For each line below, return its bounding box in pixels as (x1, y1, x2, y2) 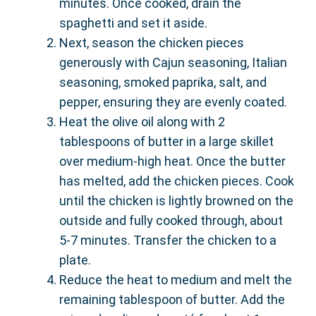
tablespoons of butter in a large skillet (59, 134, 274, 150)
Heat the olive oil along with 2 (59, 114, 225, 130)
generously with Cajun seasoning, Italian (59, 55, 287, 71)
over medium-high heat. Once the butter (59, 154, 286, 169)
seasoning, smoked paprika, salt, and (59, 75, 267, 90)
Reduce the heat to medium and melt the (59, 272, 292, 288)
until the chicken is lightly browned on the (59, 193, 293, 209)
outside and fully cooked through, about (59, 213, 283, 229)
